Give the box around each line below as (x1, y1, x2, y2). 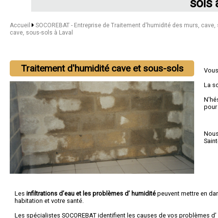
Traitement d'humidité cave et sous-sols (20, 63, 183, 74)
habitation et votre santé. (15, 197, 84, 204)
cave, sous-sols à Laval (10, 29, 73, 36)
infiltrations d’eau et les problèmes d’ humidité (26, 189, 156, 197)
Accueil (10, 22, 30, 29)
